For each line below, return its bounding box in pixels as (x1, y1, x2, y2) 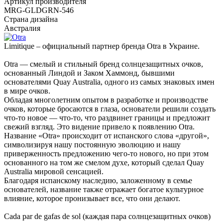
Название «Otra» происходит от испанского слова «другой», (4, 131, 209, 140)
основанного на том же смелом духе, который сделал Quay (4, 158, 204, 167)
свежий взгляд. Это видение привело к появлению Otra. (4, 122, 195, 131)
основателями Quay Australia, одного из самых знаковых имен (4, 78, 215, 87)
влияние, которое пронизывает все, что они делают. (4, 194, 180, 203)
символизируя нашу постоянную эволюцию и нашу (4, 140, 181, 149)
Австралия (4, 24, 40, 33)
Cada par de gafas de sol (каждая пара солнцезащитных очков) (4, 212, 211, 221)
